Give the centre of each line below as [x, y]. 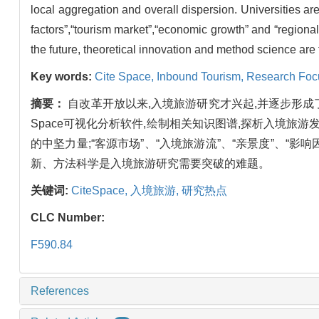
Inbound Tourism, [202, 77]
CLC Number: [69, 218]
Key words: [63, 77]
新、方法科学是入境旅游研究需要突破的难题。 [150, 164]
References [60, 291]
